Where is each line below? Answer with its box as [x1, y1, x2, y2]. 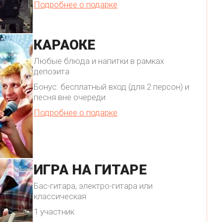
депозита [34, 66, 69, 77]
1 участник [34, 207, 74, 217]
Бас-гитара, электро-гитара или [34, 181, 153, 191]
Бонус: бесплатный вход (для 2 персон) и [34, 82, 189, 92]
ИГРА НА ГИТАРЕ [34, 162, 147, 178]
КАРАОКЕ [34, 37, 95, 54]
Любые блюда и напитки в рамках [34, 56, 164, 66]
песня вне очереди [34, 92, 106, 103]
